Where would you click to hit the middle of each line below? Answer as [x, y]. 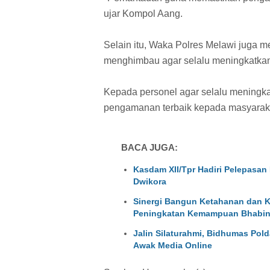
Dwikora [149, 181]
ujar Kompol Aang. [143, 13]
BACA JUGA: [149, 148]
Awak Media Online [172, 245]
